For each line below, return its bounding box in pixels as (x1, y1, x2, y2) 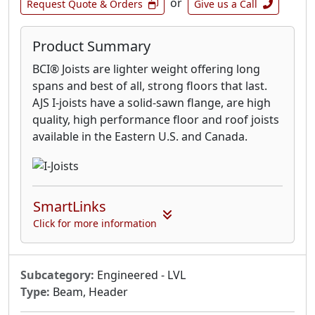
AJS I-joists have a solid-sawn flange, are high (32, 95, 271, 111)
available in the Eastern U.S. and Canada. (32, 129, 247, 145)
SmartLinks (33, 197, 106, 217)
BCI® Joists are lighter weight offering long (32, 61, 260, 77)
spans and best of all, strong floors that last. (32, 78, 267, 94)
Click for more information (33, 217, 157, 231)
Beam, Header (50, 284, 128, 300)
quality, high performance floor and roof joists (32, 112, 279, 128)
